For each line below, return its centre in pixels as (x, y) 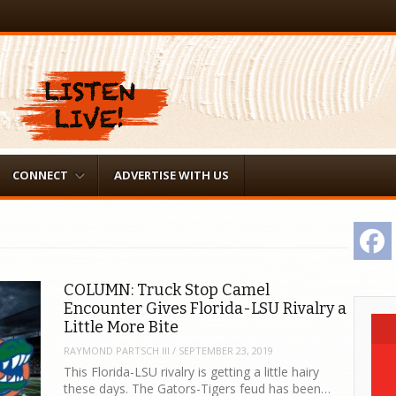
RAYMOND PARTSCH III (117, 350)
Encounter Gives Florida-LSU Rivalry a (206, 309)
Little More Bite (122, 327)
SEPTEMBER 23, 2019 (226, 350)
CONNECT (40, 175)
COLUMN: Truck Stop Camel (167, 290)
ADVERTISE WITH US (171, 175)
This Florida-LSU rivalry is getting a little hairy (192, 372)
